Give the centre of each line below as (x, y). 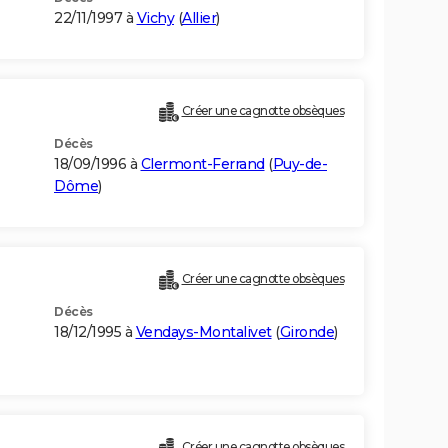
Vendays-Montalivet (203, 332)
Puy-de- (299, 164)
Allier (199, 18)
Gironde (306, 332)
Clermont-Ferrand (202, 164)
